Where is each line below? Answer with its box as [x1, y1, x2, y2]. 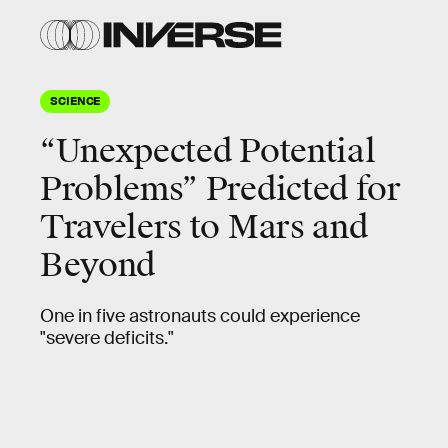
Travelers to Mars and [40, 207, 368, 248]
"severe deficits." [40, 327, 178, 349]
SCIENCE [50, 93, 101, 107]
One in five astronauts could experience [40, 305, 360, 327]
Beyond [40, 245, 156, 286]
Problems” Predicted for [40, 169, 401, 210]
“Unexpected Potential [40, 131, 376, 172]
